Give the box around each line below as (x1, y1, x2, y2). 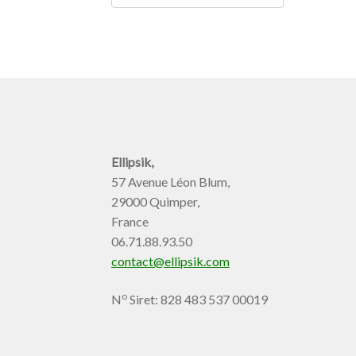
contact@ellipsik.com (111, 253, 230, 269)
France (111, 214, 149, 230)
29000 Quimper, (111, 194, 200, 210)
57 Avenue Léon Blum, (111, 174, 230, 190)
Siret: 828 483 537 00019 (127, 292, 269, 308)
